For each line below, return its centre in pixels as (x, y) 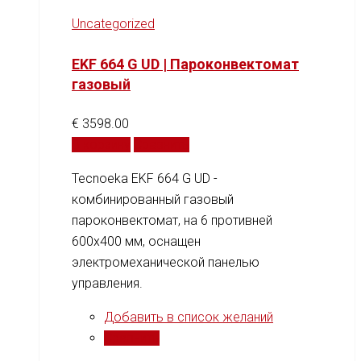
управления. (107, 283)
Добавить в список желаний (189, 317)
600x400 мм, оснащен (136, 241)
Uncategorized (113, 23)
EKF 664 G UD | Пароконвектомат (185, 64)
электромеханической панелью (166, 262)
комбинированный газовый (153, 199)
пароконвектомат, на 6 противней (172, 220)
